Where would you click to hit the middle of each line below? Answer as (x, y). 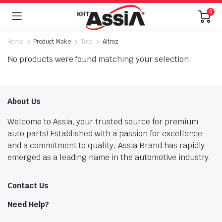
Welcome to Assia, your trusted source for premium (103, 122)
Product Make (52, 42)
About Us (24, 101)
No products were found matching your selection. (99, 59)
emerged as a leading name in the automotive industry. (110, 157)
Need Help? (28, 204)
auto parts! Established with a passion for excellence (105, 134)
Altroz (111, 42)
